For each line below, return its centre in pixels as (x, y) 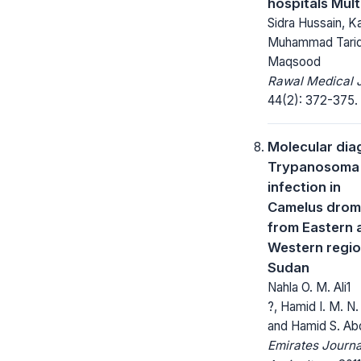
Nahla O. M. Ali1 (309, 287)
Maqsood (294, 61)
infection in (304, 187)
